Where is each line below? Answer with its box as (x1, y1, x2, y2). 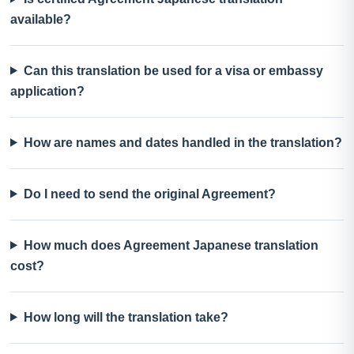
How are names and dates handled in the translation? (23, 135, 342, 149)
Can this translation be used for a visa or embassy (23, 63, 323, 77)
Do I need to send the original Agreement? (23, 186, 276, 201)
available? (10, 12, 71, 26)
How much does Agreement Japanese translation (23, 238, 318, 252)
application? (10, 84, 85, 98)
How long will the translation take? (23, 310, 228, 324)
